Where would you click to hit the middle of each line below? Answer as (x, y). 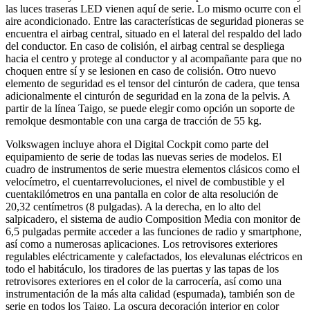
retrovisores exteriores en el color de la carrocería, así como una (144, 281)
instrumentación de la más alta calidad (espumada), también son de (150, 293)
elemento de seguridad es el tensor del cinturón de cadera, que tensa (153, 83)
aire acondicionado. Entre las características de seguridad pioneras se (155, 21)
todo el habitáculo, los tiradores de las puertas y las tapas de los (142, 268)
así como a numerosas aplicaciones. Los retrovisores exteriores (142, 244)
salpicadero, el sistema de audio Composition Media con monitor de (153, 219)
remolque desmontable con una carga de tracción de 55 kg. (134, 120)
